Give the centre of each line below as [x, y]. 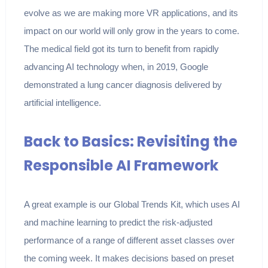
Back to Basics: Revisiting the [130, 142]
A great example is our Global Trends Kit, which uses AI [132, 205]
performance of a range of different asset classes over [129, 240]
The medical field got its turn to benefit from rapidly [121, 49]
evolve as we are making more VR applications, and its [131, 13]
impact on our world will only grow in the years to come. [131, 31]
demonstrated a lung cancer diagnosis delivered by [123, 85]
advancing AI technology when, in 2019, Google [116, 67]
